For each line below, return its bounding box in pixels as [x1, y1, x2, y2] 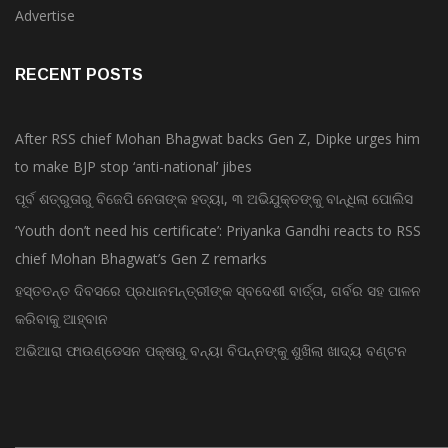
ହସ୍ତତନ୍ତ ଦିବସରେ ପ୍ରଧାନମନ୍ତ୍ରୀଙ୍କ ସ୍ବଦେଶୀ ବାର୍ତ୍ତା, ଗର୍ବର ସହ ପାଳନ [15, 281, 421, 301]
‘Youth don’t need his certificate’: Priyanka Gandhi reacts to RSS [15, 221, 421, 241]
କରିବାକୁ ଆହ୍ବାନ [15, 309, 108, 329]
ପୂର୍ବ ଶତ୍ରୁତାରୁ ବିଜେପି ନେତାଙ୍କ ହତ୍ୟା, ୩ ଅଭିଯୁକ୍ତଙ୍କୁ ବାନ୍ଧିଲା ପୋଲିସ [15, 189, 413, 209]
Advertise [15, 6, 75, 26]
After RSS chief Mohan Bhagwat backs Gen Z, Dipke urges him [15, 129, 420, 149]
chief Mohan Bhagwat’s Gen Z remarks [15, 249, 267, 269]
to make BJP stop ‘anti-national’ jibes [15, 157, 252, 177]
